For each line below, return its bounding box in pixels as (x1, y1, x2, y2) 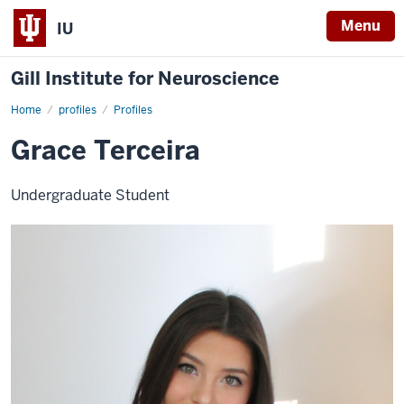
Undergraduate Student (11, 186, 170, 205)
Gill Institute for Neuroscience (11, 67, 280, 90)
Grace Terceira (11, 133, 200, 168)
